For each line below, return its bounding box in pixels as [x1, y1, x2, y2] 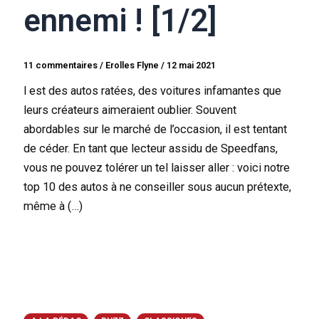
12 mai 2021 [167, 59, 216, 70]
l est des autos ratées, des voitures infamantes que [23, 83, 282, 98]
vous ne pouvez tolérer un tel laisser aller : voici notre [23, 160, 291, 174]
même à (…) [23, 199, 83, 213]
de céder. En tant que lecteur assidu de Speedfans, [23, 141, 278, 155]
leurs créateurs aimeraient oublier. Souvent [23, 103, 237, 117]
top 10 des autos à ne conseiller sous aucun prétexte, [23, 179, 292, 194]
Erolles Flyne [105, 59, 162, 70]
